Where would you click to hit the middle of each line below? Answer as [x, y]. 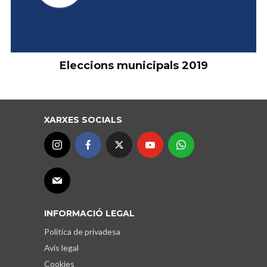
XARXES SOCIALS [83, 119]
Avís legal [61, 247]
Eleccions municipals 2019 [133, 65]
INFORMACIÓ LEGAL [89, 213]
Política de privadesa [82, 231]
